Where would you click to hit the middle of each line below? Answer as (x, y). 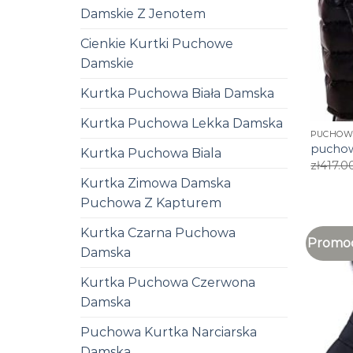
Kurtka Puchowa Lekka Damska (182, 123)
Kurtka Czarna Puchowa (158, 232)
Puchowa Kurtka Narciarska (169, 332)
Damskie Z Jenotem (143, 13)
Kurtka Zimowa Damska (156, 183)
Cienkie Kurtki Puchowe (157, 43)
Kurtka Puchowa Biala (151, 153)
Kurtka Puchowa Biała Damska (177, 93)
